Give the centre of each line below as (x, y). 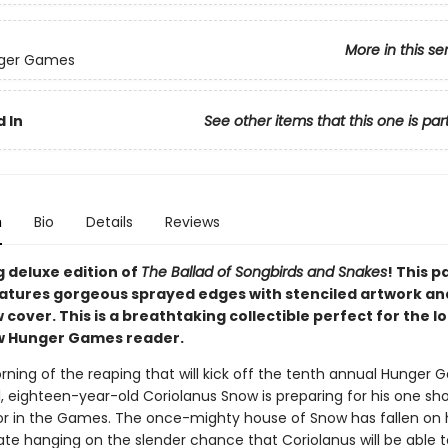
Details (109, 222)
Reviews (192, 222)
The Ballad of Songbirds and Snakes (263, 272)
